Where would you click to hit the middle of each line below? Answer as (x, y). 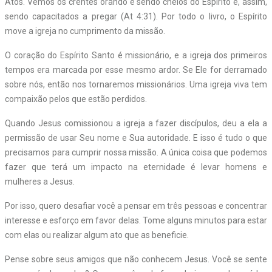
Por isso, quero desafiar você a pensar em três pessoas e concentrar (136, 206)
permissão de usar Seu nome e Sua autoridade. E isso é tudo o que (136, 138)
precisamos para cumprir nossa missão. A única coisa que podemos (136, 152)
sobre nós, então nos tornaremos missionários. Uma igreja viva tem (136, 84)
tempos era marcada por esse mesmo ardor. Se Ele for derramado (136, 70)
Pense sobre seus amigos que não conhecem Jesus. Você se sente (136, 259)
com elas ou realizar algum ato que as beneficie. (97, 235)
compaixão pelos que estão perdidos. (76, 99)
